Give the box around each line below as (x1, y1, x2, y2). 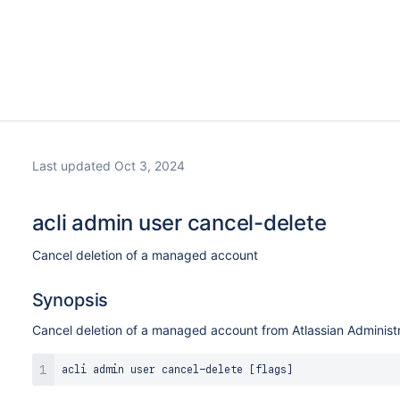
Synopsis (31, 289, 109, 311)
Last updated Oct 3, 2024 (31, 158, 185, 173)
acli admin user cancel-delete (31, 210, 327, 236)
